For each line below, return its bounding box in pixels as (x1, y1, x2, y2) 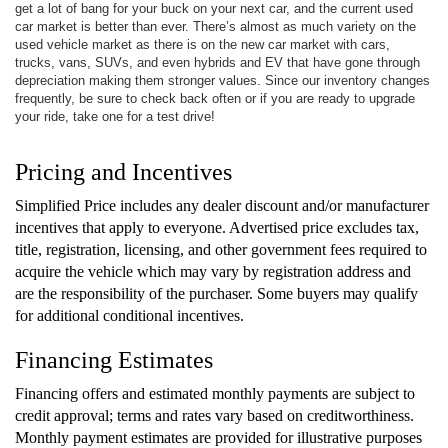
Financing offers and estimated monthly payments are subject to (15, 385, 415, 403)
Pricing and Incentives (15, 159, 232, 186)
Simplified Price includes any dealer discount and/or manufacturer (15, 197, 429, 215)
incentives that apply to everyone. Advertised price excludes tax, (15, 219, 419, 237)
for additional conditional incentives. (15, 307, 244, 325)
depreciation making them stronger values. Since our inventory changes (15, 73, 430, 89)
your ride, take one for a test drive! (15, 109, 215, 125)
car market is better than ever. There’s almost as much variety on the (15, 19, 416, 35)
